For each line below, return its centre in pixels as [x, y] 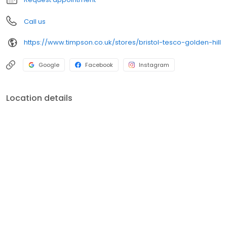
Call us [35, 21]
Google [49, 65]
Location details [39, 98]
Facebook [99, 65]
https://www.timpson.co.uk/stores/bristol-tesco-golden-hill [122, 43]
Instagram [154, 65]
